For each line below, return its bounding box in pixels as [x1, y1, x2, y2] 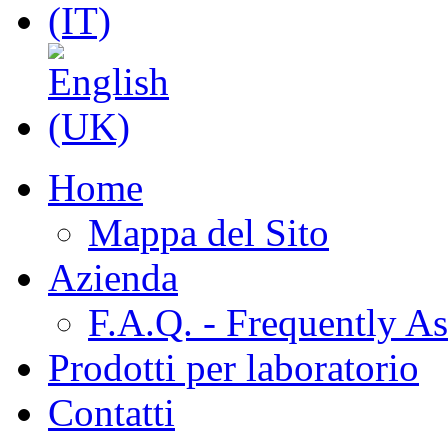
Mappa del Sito [88, 210, 329, 254]
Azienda [48, 255, 178, 299]
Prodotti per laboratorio [48, 345, 419, 389]
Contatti [48, 390, 175, 434]
